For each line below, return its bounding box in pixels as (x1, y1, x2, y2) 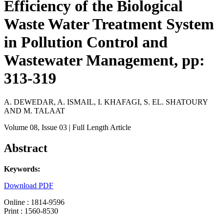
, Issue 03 (38, 123, 67, 132)
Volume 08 (4, 123, 38, 132)
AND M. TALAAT (4, 107, 65, 115)
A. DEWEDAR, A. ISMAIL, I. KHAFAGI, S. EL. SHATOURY (4, 98, 208, 107)
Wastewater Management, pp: (4, 51, 205, 69)
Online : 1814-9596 (4, 198, 65, 207)
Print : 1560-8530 (4, 207, 58, 216)
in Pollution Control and (4, 33, 168, 51)
